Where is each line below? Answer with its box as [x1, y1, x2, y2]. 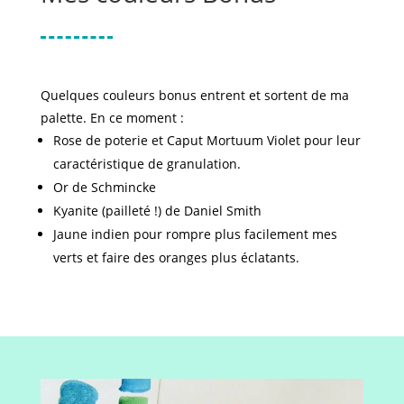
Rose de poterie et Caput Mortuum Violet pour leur [52, 131, 361, 149]
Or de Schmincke [52, 178, 156, 196]
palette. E [40, 108, 97, 126]
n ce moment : [96, 108, 184, 126]
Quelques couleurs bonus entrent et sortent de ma [40, 86, 349, 104]
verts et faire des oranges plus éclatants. [52, 248, 299, 266]
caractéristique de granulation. [52, 154, 241, 172]
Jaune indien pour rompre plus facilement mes [52, 225, 337, 243]
